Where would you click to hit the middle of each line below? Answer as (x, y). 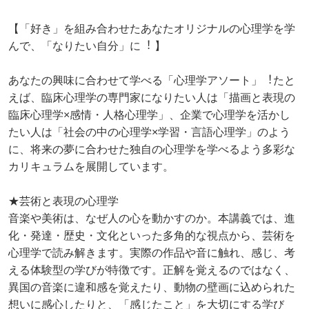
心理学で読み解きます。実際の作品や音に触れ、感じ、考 (152, 253)
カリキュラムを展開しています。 (91, 167)
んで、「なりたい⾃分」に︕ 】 (87, 46)
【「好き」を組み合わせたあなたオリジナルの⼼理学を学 (152, 29)
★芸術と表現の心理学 (63, 201)
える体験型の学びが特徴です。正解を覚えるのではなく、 (152, 270)
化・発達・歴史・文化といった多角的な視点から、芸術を (152, 236)
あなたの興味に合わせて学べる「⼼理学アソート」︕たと (152, 80)
